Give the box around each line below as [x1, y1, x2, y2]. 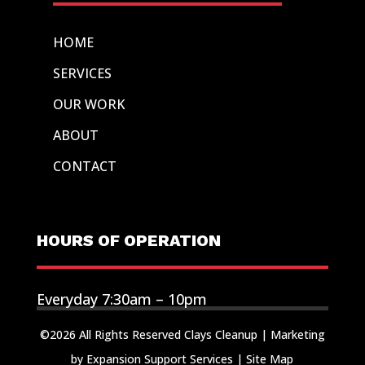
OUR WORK [52, 95, 125, 113]
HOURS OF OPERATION [36, 230, 221, 250]
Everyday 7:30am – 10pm [36, 288, 207, 309]
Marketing [270, 326, 325, 342]
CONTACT [52, 156, 117, 175]
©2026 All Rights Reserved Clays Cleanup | [39, 326, 270, 342]
